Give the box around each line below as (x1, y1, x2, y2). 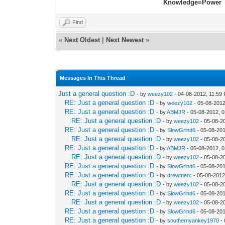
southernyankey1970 (167, 217, 219, 223)
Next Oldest (64, 36, 100, 44)
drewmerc (167, 172, 192, 178)
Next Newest (106, 36, 144, 44)
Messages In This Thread (60, 74, 126, 81)
